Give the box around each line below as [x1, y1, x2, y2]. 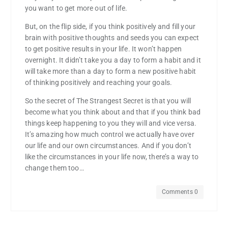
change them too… [24, 163, 84, 172]
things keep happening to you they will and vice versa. [24, 119, 197, 127]
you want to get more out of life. [24, 4, 128, 12]
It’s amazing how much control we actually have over [24, 130, 194, 138]
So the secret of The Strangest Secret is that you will [24, 96, 191, 105]
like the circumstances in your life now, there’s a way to [24, 152, 199, 161]
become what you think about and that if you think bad [24, 107, 201, 116]
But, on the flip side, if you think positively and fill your [24, 22, 195, 31]
